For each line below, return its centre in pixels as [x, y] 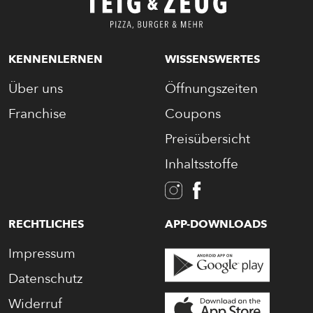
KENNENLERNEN [56, 59]
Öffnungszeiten [211, 88]
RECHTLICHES [46, 224]
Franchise [37, 114]
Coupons [193, 114]
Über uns [36, 88]
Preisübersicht [208, 139]
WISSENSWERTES [212, 59]
